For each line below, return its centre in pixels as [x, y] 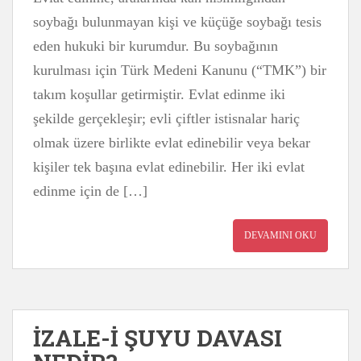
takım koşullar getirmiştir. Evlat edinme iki [159, 94]
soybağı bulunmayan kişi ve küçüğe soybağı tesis [177, 22]
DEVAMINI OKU [280, 235]
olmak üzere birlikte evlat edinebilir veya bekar [172, 143]
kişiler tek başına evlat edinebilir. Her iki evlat [169, 167]
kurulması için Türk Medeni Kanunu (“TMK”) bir [180, 70]
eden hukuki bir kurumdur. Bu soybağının [156, 46]
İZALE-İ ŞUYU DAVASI [158, 338]
